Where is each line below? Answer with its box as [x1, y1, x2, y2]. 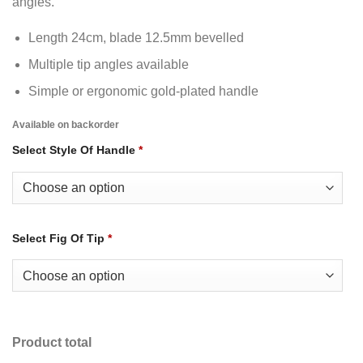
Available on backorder [12, 118, 119, 130]
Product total [12, 335, 92, 350]
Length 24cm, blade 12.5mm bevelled [28, 30, 245, 45]
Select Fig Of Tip [12, 231, 105, 245]
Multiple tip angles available [28, 58, 190, 72]
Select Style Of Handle [12, 143, 135, 156]
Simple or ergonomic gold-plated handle [28, 84, 259, 99]
